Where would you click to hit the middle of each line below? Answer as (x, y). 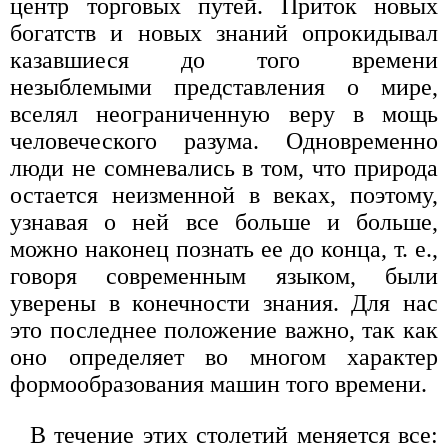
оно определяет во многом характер (224, 356)
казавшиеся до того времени (224, 59)
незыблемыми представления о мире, (224, 86)
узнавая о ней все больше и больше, (224, 221)
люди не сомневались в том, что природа (224, 167)
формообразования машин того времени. (218, 383)
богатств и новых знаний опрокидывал (224, 32)
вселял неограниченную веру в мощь (224, 113)
